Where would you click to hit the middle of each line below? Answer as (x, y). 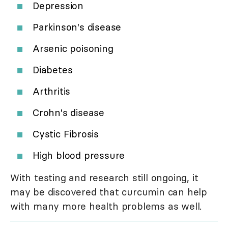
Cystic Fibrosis (66, 134)
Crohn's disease (68, 113)
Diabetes (53, 70)
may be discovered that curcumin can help (109, 192)
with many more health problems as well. (106, 206)
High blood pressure (79, 155)
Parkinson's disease (77, 27)
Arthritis (52, 91)
